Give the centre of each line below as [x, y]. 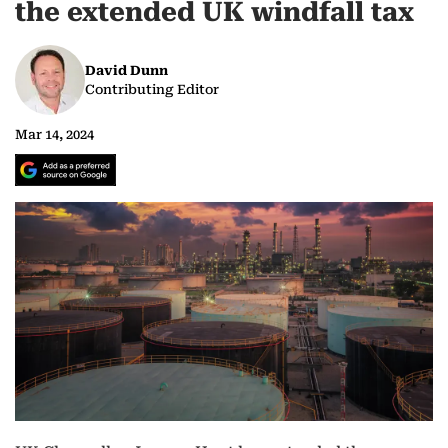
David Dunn [126, 71]
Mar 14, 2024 [54, 135]
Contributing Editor [152, 90]
